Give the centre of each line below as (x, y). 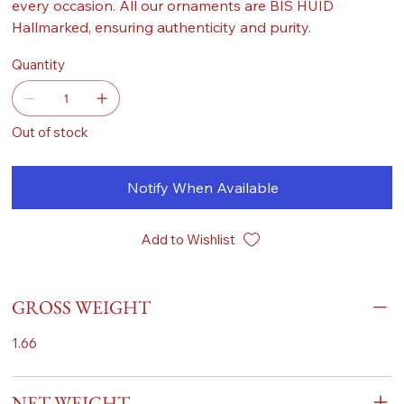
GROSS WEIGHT (82, 307)
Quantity (39, 64)
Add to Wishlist (188, 239)
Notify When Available (203, 187)
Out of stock (50, 132)
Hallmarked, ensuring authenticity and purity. (162, 27)
